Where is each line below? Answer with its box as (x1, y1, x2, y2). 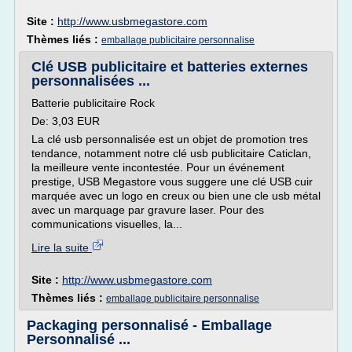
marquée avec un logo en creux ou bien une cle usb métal (31, 189, 321, 202)
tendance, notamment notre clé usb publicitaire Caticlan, (31, 147, 311, 159)
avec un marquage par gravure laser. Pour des (31, 203, 264, 216)
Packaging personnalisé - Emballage (27, 317, 272, 333)
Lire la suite (31, 241, 92, 254)
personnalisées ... (31, 73, 150, 89)
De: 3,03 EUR (31, 115, 100, 127)
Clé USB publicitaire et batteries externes (31, 59, 308, 75)
